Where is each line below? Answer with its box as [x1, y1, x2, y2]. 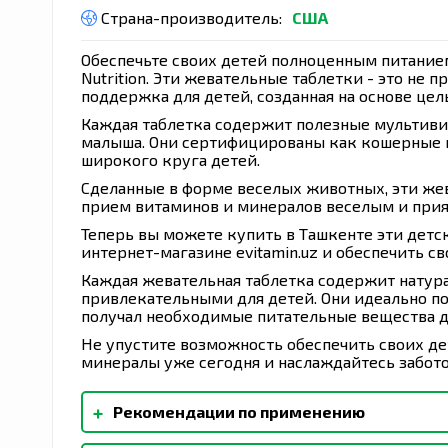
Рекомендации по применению [113, 401, 365, 421]
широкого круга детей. [81, 149, 260, 169]
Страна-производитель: [97, 7, 282, 27]
